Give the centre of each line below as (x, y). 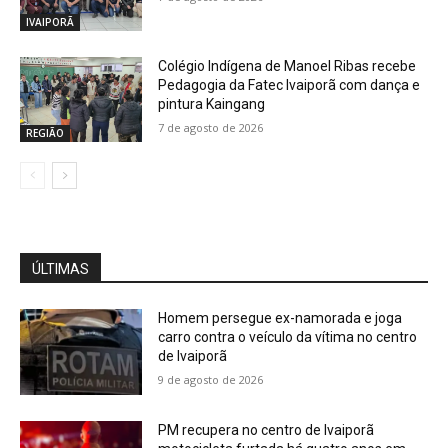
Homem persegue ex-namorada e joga (280, 318)
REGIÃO (45, 133)
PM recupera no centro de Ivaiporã (266, 429)
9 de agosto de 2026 (211, 380)
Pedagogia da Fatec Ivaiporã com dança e (289, 84)
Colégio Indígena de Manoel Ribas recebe (287, 65)
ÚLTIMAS (60, 269)
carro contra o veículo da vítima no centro (288, 337)
